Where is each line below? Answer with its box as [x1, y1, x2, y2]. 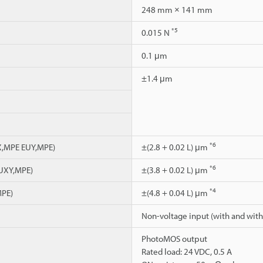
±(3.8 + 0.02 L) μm [141, 164, 210, 176]
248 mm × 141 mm [141, 4, 213, 15]
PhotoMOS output [141, 232, 207, 244]
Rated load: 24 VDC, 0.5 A [141, 245, 232, 257]
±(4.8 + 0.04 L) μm [141, 187, 210, 198]
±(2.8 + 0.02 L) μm [141, 141, 210, 153]
